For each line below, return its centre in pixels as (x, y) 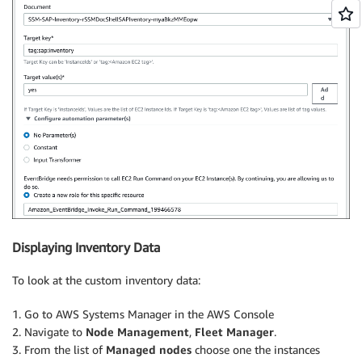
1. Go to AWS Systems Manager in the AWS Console (143, 314)
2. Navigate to (49, 331)
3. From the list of (59, 349)
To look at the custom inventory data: (106, 280)
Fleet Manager (234, 331)
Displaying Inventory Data (86, 248)
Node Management (137, 331)
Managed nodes (149, 349)
